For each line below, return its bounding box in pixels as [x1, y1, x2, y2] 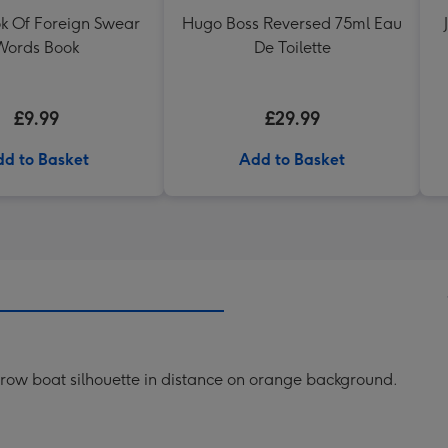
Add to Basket [239, 150, 345, 169]
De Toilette [253, 38, 331, 57]
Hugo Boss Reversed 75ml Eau [182, 14, 402, 33]
